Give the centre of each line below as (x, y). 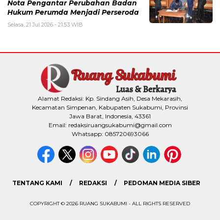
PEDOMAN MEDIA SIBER (162, 183)
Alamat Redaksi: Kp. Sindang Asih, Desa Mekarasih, (110, 98)
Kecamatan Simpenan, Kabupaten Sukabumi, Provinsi (110, 107)
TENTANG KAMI (37, 183)
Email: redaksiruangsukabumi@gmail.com (110, 125)
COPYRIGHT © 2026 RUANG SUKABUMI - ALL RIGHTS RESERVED (110, 203)
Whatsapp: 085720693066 (110, 134)
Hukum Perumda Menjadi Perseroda (73, 12)
